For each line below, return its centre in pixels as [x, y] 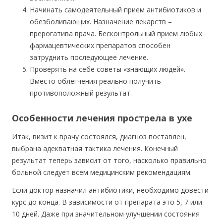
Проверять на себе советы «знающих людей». [108, 69]
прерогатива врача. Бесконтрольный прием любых [116, 33]
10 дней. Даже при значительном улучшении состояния [106, 214]
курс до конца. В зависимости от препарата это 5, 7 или [107, 202]
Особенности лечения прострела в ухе [102, 118]
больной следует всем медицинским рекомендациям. [102, 172]
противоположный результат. [81, 93]
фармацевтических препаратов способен [100, 45]
